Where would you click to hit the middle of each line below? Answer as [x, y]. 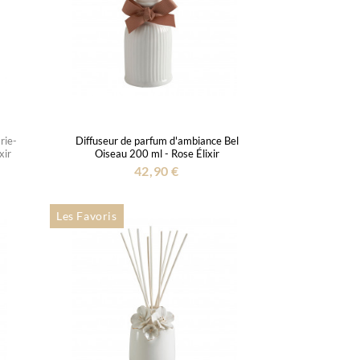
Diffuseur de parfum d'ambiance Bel [157, 140]
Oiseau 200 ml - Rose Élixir [157, 153]
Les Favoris [87, 215]
